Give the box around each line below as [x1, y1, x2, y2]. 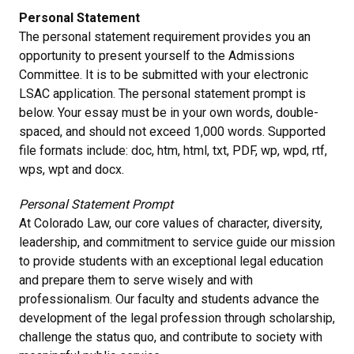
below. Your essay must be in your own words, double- [19, 104, 318, 120]
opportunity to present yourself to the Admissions [19, 47, 295, 63]
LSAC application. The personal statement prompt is [19, 85, 306, 101]
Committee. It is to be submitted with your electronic [19, 66, 308, 82]
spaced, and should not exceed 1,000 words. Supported [19, 123, 326, 139]
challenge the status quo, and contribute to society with [19, 329, 322, 345]
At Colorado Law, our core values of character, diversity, [19, 215, 322, 231]
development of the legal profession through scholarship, [19, 310, 335, 326]
